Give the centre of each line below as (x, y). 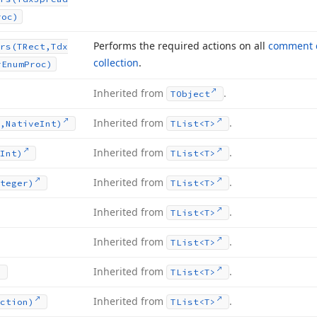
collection (116, 63)
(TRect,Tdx (40, 46)
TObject (190, 94)
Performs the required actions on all (181, 46)
